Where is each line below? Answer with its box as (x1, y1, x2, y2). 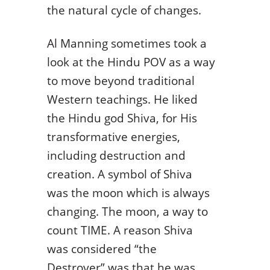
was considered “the (46, 240, 157, 257)
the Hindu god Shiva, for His (46, 109, 197, 126)
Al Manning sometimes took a (46, 34, 207, 51)
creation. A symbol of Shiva (46, 165, 192, 182)
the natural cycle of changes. (46, 1, 201, 18)
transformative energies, (46, 128, 180, 145)
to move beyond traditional (46, 72, 195, 89)
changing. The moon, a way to (46, 202, 208, 219)
